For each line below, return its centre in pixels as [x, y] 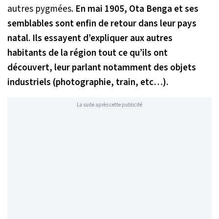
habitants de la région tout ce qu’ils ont [88, 53]
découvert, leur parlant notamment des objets [102, 68]
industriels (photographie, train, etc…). [88, 82]
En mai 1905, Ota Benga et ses [137, 9]
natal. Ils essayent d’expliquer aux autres [90, 38]
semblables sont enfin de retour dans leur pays [102, 24]
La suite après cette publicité [109, 105]
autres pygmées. [41, 9]
